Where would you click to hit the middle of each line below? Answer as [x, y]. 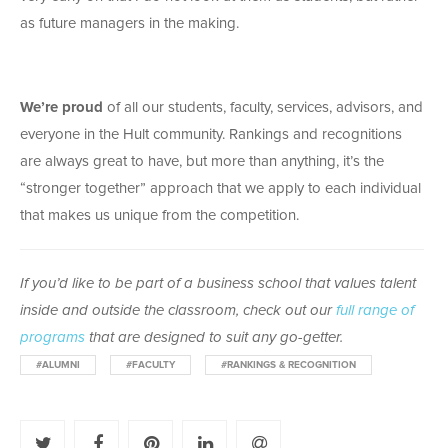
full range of [375, 310]
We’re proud [61, 107]
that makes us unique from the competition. [159, 215]
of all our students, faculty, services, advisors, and [263, 107]
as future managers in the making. [129, 23]
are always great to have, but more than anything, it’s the [202, 161]
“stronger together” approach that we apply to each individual [220, 188]
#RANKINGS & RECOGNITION [288, 364]
